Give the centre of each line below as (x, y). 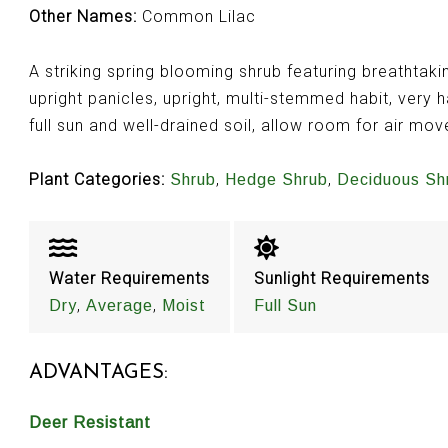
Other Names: (82, 17)
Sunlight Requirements (341, 278)
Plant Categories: (96, 180)
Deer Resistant (89, 422)
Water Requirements (129, 278)
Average (119, 305)
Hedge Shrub (276, 180)
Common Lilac (196, 17)
